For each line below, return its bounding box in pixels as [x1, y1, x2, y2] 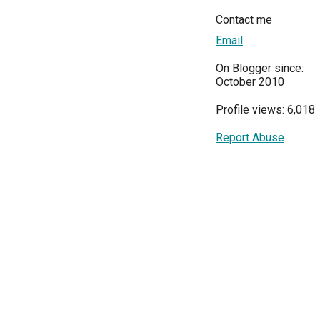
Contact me [216, 13, 272, 27]
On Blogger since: [216, 61, 304, 76]
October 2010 [216, 75, 284, 89]
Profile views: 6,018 [216, 103, 315, 117]
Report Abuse [216, 131, 284, 145]
